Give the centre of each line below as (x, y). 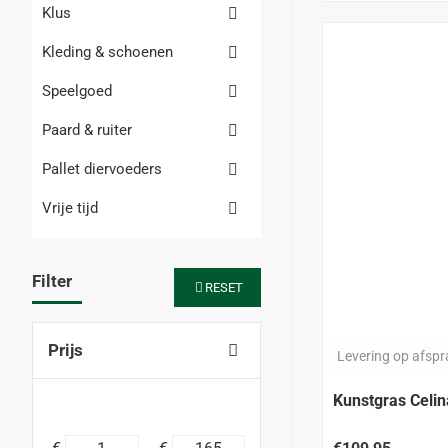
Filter (52, 281)
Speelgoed (77, 91)
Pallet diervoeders (102, 169)
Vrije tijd (70, 208)
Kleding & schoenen (107, 52)
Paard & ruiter (87, 130)
